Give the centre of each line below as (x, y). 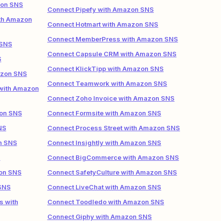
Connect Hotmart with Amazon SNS (103, 24)
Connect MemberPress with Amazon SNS (112, 39)
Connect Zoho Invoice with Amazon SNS (111, 98)
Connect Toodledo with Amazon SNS (106, 202)
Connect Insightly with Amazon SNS (104, 143)
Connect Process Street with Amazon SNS (113, 128)
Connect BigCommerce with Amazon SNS (113, 157)
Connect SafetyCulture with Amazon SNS (112, 172)
